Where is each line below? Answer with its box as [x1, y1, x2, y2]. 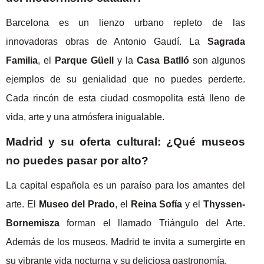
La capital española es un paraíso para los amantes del [6, 180, 245, 190]
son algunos [189, 55, 245, 65]
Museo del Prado [38, 199, 115, 209]
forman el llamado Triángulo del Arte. [60, 217, 245, 228]
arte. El [6, 199, 39, 209]
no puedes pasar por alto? [6, 154, 148, 167]
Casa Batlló [136, 55, 189, 65]
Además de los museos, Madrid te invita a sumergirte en [6, 236, 245, 247]
